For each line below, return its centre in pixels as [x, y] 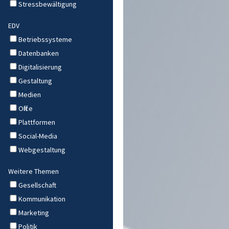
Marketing [34, 212]
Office [26, 108]
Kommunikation [42, 199]
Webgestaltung [42, 150]
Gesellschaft [37, 185]
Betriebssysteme [45, 39]
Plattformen [37, 122]
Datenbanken [39, 53]
